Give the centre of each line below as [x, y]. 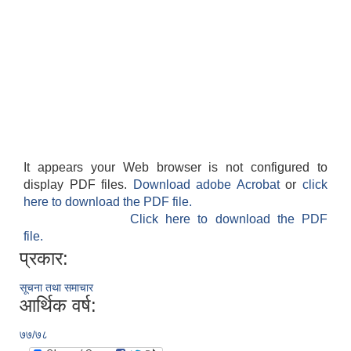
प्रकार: [44, 259]
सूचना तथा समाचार [56, 288]
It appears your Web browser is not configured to [175, 168]
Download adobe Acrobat [209, 185]
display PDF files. [78, 185]
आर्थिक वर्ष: [58, 306]
